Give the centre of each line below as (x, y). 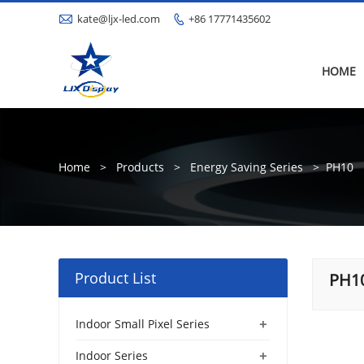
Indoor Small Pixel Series (143, 323)
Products (140, 167)
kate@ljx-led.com (119, 19)
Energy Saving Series (247, 167)
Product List (115, 277)
